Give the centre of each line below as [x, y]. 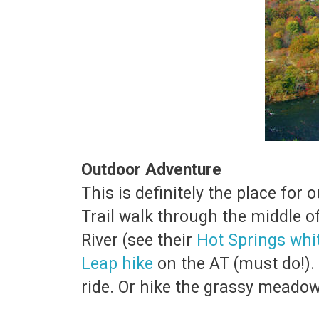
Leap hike [117, 264]
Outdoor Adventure [151, 170]
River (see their [139, 240]
